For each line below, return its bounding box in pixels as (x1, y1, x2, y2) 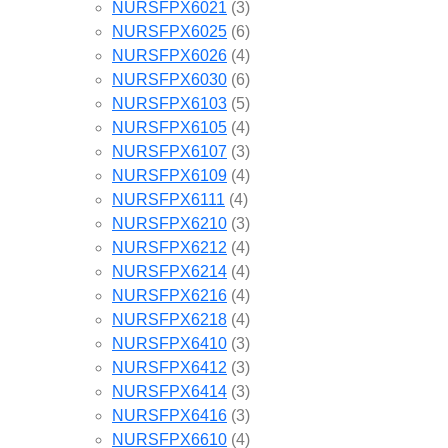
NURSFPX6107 (112, 142, 227, 160)
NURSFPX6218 (112, 310, 227, 328)
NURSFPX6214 (112, 262, 227, 280)
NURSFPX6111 (112, 190, 225, 208)
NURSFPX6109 (112, 166, 227, 184)
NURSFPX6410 (112, 334, 227, 352)
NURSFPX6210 (112, 214, 227, 232)
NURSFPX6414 (112, 382, 227, 400)
